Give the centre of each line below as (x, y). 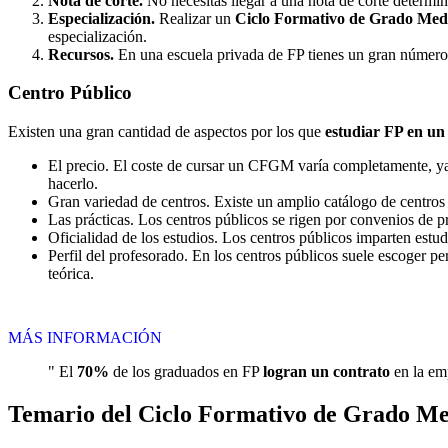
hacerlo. (73, 184)
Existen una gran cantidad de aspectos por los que (166, 132)
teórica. (71, 274)
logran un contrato (326, 372)
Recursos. (81, 54)
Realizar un (195, 18)
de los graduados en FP (186, 372)
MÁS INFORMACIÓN (85, 338)
